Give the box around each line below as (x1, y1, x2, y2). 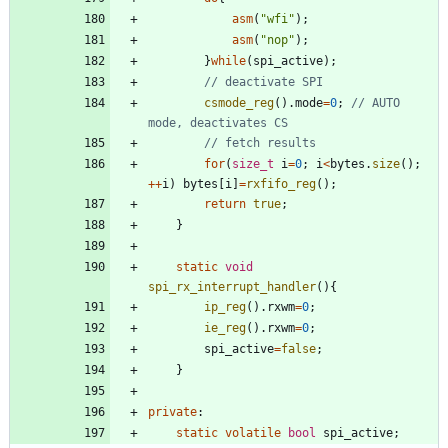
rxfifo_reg (246, 176, 316, 191)
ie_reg (204, 320, 246, 335)
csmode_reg (204, 95, 274, 110)
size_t (232, 156, 274, 171)
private (148, 404, 197, 419)
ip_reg (204, 299, 246, 314)
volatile (225, 425, 281, 440)
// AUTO (351, 95, 400, 110)
